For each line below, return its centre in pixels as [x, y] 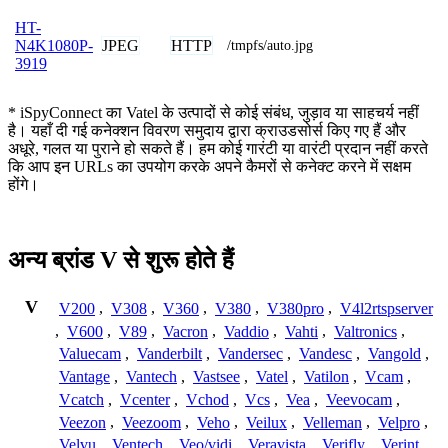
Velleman [332, 422]
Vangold [394, 354]
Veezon [82, 422]
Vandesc [325, 354]
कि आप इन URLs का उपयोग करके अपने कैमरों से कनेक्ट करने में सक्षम [209, 166]
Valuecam [90, 354]
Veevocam [359, 399]
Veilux [266, 422]
